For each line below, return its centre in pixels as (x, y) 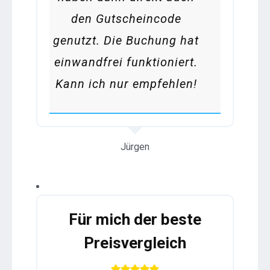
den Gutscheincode (126, 19)
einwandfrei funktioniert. (126, 62)
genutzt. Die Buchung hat (126, 41)
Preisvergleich (135, 243)
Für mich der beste (135, 220)
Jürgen (135, 147)
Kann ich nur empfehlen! (126, 84)
